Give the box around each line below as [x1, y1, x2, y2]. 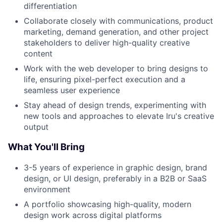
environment [24, 184, 70, 194]
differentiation [24, 1, 77, 11]
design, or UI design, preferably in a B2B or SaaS [24, 173, 207, 183]
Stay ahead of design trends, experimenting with [24, 100, 206, 111]
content [24, 49, 53, 59]
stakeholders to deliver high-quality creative [24, 38, 190, 48]
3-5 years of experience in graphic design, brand [24, 162, 207, 172]
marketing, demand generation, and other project [24, 27, 209, 37]
